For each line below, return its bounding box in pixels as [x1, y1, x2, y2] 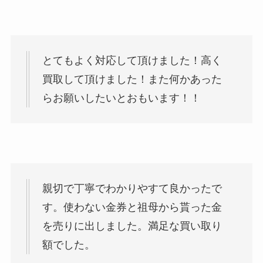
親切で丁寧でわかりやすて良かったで [42, 182, 222, 194]
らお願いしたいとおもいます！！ [42, 92, 201, 104]
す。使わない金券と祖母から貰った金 [42, 201, 222, 213]
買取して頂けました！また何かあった [42, 73, 222, 86]
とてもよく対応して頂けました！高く [42, 55, 222, 67]
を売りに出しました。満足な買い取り [42, 220, 222, 232]
